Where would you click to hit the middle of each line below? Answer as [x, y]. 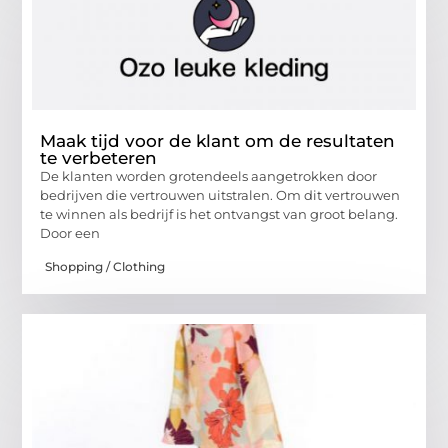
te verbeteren [99, 158]
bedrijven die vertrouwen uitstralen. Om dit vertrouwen [220, 195]
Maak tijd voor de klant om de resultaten [218, 141]
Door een [70, 233]
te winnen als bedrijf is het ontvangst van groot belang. [219, 214]
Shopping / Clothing [105, 266]
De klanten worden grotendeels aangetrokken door [209, 176]
